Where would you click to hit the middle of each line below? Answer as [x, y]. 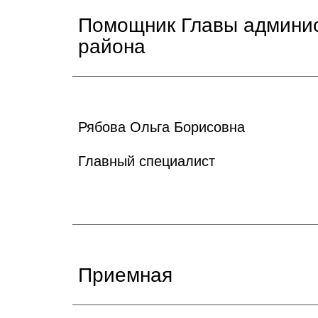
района [112, 46]
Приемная [125, 275]
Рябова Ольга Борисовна [161, 127]
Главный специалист [147, 161]
